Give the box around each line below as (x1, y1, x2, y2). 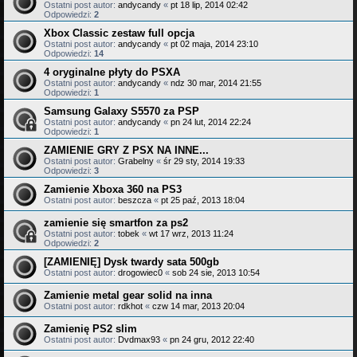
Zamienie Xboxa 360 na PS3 (44, 182, 182, 195)
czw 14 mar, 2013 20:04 (152, 300, 245, 311)
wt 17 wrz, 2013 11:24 (149, 228, 233, 238)
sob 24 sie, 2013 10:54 (172, 267, 260, 277)
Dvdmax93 (118, 334, 160, 344)
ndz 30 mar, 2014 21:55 (171, 77, 261, 88)
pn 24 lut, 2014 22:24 (171, 116, 251, 127)
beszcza (118, 194, 151, 205)
